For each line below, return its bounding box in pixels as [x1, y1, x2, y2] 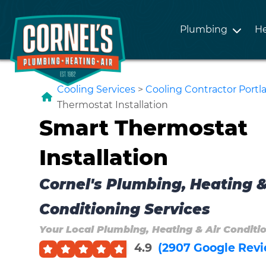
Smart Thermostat [39, 114, 248, 141]
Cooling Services [56, 83, 135, 95]
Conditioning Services [39, 200, 210, 218]
